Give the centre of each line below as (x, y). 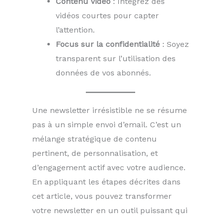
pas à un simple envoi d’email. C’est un (107, 125)
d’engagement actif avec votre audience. (109, 168)
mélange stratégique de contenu (94, 139)
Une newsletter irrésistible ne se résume (110, 110)
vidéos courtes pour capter (107, 16)
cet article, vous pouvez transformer (102, 196)
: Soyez (174, 44)
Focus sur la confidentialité (108, 44)
